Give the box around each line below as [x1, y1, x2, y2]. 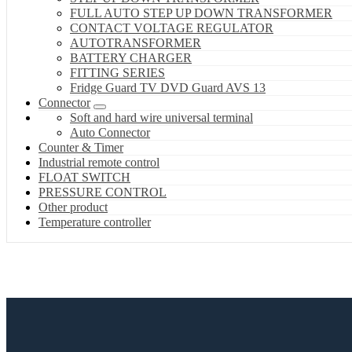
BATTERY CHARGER [70, 51, 192, 65]
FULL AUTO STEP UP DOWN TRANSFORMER [70, 6, 332, 20]
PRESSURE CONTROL [38, 185, 167, 200]
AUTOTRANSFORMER [70, 36, 201, 50]
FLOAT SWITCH [38, 170, 130, 185]
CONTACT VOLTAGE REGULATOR [70, 21, 273, 35]
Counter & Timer [38, 141, 123, 155]
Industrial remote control [38, 156, 159, 170]
